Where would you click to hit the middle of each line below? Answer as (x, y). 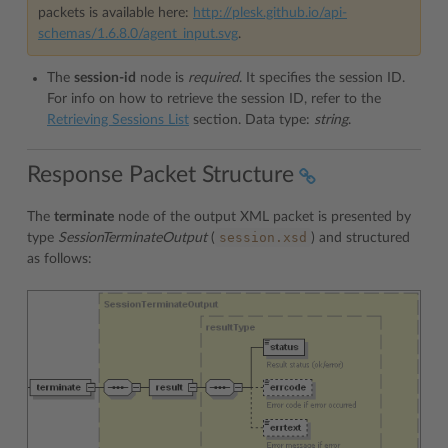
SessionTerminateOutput (132, 238)
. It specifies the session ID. (322, 77)
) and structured (360, 238)
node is (162, 77)
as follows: (59, 259)
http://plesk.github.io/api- (270, 12)
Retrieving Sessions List (118, 119)
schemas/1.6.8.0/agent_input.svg (138, 33)
